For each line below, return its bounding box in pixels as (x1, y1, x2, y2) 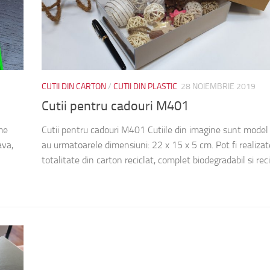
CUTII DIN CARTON (42, 81, 106, 92)
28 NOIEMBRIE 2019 (181, 81, 256, 92)
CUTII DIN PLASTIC (113, 81, 177, 92)
